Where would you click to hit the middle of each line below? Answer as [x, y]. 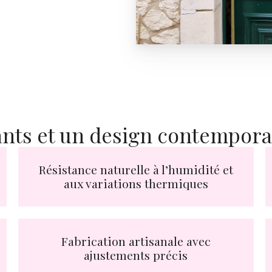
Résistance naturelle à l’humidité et [136, 170]
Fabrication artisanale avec [136, 241]
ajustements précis [136, 255]
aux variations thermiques [136, 184]
